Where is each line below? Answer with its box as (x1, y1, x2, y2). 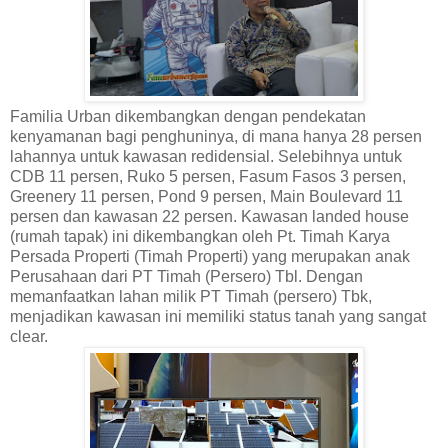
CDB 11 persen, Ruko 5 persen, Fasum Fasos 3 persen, (10, 168, 406, 186)
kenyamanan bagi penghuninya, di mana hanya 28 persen (10, 128, 422, 146)
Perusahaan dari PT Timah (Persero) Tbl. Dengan (10, 268, 363, 286)
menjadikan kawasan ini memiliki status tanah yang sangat (10, 308, 426, 326)
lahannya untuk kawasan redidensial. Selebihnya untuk (10, 148, 402, 166)
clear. (10, 328, 48, 346)
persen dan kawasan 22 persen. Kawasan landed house (10, 208, 409, 226)
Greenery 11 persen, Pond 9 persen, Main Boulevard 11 (10, 188, 403, 206)
